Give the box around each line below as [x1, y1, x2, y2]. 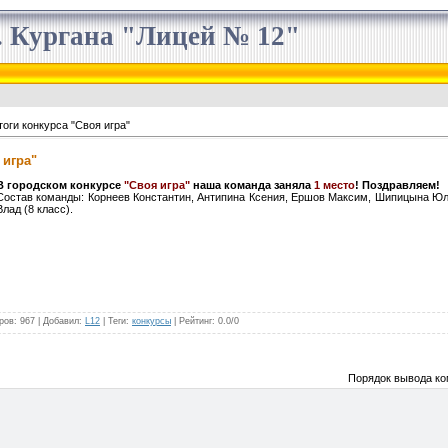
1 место [314, 178, 355, 191]
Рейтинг [179, 315, 212, 326]
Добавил [43, 315, 79, 326]
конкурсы [132, 315, 171, 326]
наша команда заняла [190, 178, 314, 191]
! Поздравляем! [355, 178, 440, 191]
